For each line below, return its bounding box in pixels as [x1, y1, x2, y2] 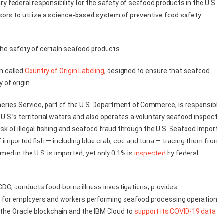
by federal [166, 149, 198, 157]
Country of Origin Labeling [25, 67, 104, 75]
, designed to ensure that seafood [104, 67, 210, 75]
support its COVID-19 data [134, 207, 216, 215]
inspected [134, 149, 166, 157]
